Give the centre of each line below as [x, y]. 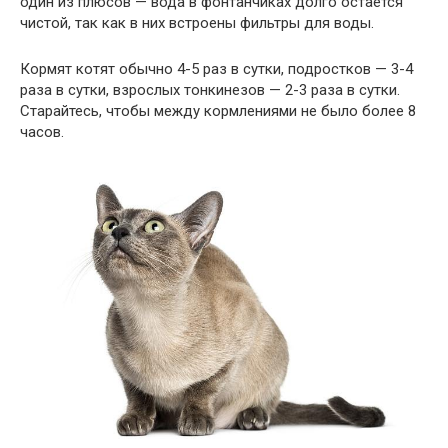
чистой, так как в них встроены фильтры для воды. [197, 23]
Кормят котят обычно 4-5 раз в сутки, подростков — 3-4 [216, 69]
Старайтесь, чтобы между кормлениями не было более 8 [218, 111]
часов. [42, 132]
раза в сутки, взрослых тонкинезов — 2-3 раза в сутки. [210, 90]
